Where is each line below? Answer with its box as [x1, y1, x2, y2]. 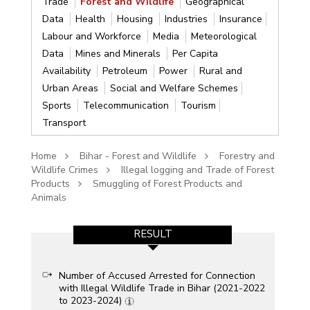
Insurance [219, 12, 262, 26]
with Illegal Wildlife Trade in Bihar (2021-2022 [58, 281, 265, 295]
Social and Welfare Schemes [109, 81, 238, 95]
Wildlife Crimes [30, 163, 98, 176]
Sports [42, 98, 74, 112]
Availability [42, 64, 93, 77]
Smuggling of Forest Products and [92, 176, 242, 190]
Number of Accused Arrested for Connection [58, 268, 255, 282]
